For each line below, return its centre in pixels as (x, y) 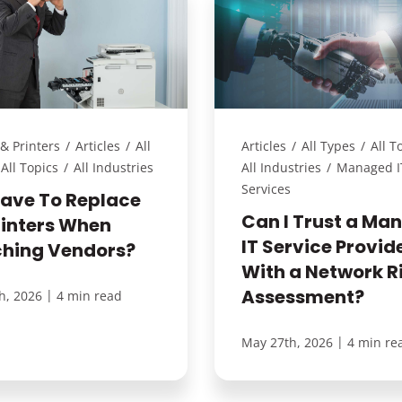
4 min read (90, 296)
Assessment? (302, 297)
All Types (328, 146)
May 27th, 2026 (287, 343)
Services (266, 189)
